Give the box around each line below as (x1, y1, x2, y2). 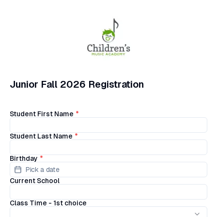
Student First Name (10, 110, 74, 118)
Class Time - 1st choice (10, 199, 87, 207)
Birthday (10, 155, 38, 162)
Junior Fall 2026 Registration (10, 79, 144, 90)
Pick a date (26, 166, 60, 173)
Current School (10, 177, 60, 185)
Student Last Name (10, 132, 73, 140)
